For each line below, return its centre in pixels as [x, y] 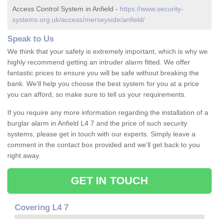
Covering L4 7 [42, 208]
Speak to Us [31, 39]
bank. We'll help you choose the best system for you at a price [103, 84]
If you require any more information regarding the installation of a [108, 113]
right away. [24, 156]
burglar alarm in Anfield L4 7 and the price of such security [97, 123]
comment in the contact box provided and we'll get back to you [104, 145]
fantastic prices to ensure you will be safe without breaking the [103, 73]
